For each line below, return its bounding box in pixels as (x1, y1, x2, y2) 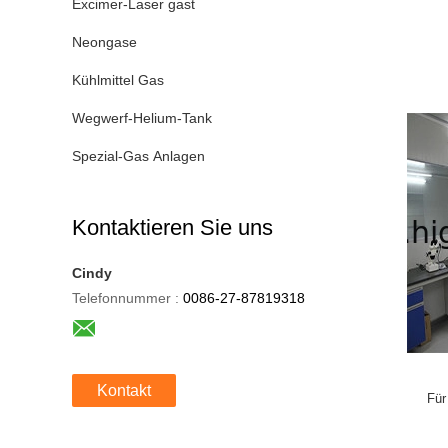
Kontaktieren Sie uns (72, 215, 273, 240)
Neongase (72, 34, 137, 50)
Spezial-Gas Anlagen (72, 148, 205, 164)
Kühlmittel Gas (72, 72, 164, 88)
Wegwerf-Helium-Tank (72, 110, 212, 126)
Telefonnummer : (72, 290, 179, 306)
